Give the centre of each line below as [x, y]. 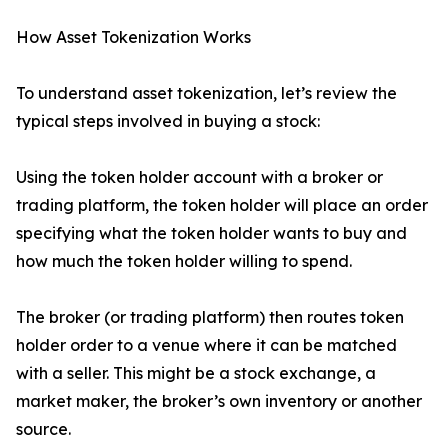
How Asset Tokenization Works [133, 37]
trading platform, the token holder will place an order [222, 205]
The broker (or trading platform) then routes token [210, 317]
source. [43, 429]
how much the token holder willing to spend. [184, 261]
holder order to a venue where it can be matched [206, 345]
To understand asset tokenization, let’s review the [206, 93]
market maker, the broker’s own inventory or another [219, 401]
